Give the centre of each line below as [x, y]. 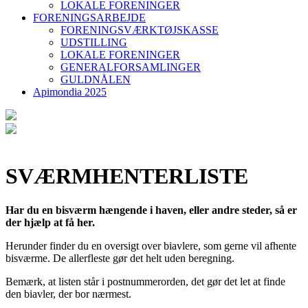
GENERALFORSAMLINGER [131, 67]
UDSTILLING [94, 42]
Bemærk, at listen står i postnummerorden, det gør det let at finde [145, 281]
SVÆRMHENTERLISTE [127, 176]
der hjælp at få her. [50, 222]
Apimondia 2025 [70, 92]
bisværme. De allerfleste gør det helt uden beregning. [120, 258]
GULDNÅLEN [96, 79]
